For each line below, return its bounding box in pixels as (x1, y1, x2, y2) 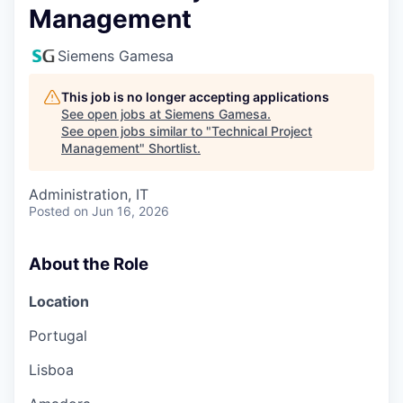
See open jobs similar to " (61, 123, 211, 139)
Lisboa (29, 360, 74, 379)
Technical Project (211, 123, 312, 139)
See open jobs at (61, 106, 165, 121)
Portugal (29, 326, 87, 345)
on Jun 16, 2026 (74, 203, 169, 219)
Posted (29, 203, 70, 219)
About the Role (29, 254, 148, 274)
